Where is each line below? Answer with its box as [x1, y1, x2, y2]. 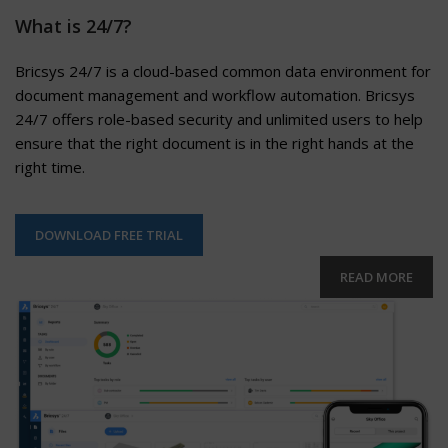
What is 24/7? [15, 14, 132, 39]
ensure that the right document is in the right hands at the [15, 133, 414, 154]
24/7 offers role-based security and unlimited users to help [15, 109, 423, 130]
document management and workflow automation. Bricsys [15, 85, 415, 106]
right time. [15, 157, 85, 178]
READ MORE [340, 268, 413, 287]
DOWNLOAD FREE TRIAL [35, 226, 183, 245]
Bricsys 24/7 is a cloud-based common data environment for [15, 61, 431, 82]
